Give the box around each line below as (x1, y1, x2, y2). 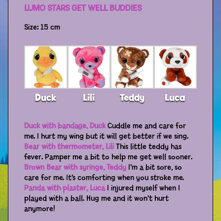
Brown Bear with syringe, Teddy (24, 162, 126, 173)
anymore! (24, 203, 55, 214)
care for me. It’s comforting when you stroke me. (24, 172, 184, 183)
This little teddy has (114, 141, 182, 152)
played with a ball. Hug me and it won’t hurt (24, 193, 169, 204)
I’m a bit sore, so (126, 162, 182, 173)
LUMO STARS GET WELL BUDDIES (24, 2, 142, 15)
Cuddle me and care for (106, 120, 186, 131)
